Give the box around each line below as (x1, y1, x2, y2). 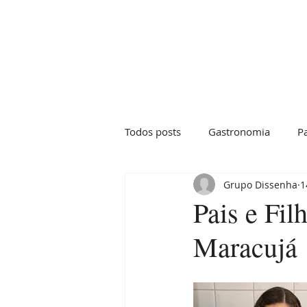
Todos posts (125, 124, 181, 138)
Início (269, 49, 295, 62)
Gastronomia (208, 124, 270, 138)
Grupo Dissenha (223, 177, 297, 191)
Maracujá (193, 228, 297, 265)
